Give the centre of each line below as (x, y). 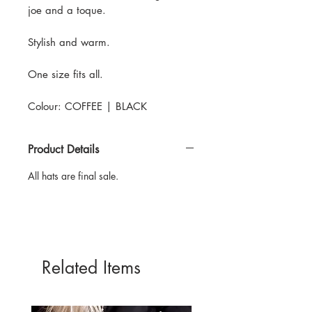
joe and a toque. (67, 10)
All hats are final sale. (73, 175)
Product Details (63, 149)
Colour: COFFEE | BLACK (87, 106)
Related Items (91, 267)
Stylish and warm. (71, 42)
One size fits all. (67, 74)
